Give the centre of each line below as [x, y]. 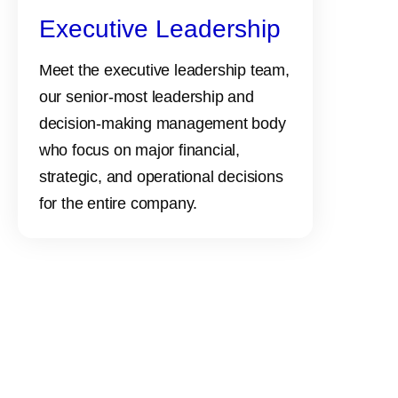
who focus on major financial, [139, 150]
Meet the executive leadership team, [164, 70]
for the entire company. [118, 203]
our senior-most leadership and [146, 96]
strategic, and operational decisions [161, 176]
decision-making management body [162, 123]
